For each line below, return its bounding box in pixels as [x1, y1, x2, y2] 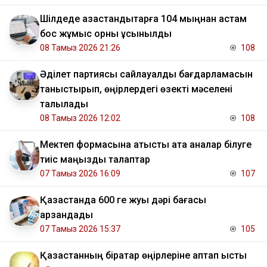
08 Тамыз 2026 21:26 [40, 43, 120, 53]
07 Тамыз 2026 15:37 [40, 224, 120, 234]
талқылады [40, 98, 88, 110]
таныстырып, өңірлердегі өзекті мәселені [40, 83, 232, 95]
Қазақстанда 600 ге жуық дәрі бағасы [40, 194, 206, 206]
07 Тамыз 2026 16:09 [40, 169, 120, 179]
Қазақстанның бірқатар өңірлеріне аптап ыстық [40, 250, 247, 262]
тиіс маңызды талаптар [40, 154, 150, 166]
